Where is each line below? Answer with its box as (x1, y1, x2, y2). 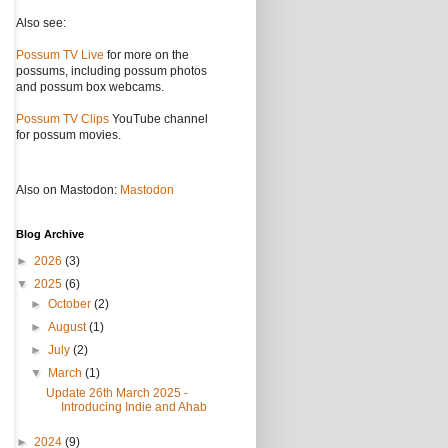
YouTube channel (109, 112, 208, 126)
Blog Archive (16, 228, 84, 240)
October (48, 297, 95, 311)
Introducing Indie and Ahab (60, 400, 207, 414)
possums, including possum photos (16, 64, 207, 78)
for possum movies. (16, 128, 121, 142)
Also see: (16, 16, 66, 30)
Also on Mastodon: (16, 183, 120, 197)
